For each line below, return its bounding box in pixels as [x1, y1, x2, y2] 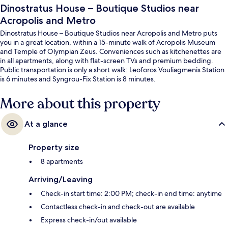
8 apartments [41, 157, 83, 166]
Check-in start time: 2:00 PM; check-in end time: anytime [41, 189, 222, 198]
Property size [28, 142, 79, 153]
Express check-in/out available [41, 215, 137, 225]
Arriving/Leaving [28, 175, 93, 185]
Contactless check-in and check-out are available [41, 202, 195, 212]
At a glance [24, 119, 68, 129]
